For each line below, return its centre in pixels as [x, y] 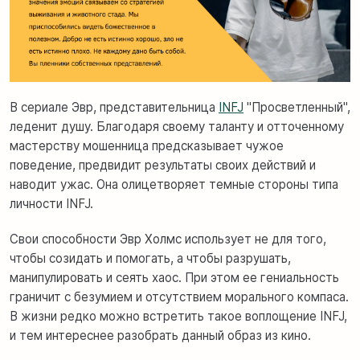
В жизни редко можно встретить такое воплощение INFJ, [178, 316]
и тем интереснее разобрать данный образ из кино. [160, 335]
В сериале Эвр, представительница [114, 107]
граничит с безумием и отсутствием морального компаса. [179, 297]
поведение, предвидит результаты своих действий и [163, 165]
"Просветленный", [297, 107]
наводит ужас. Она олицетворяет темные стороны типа [174, 184]
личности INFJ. [51, 203]
